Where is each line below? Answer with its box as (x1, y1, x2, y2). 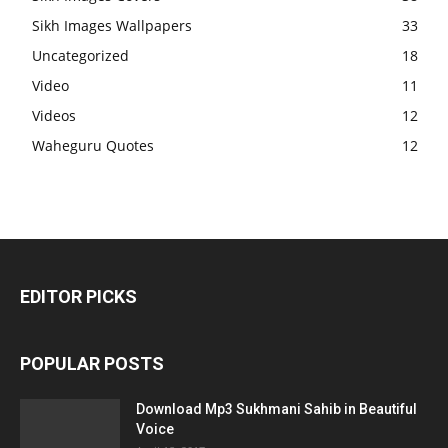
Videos (32, 106, 76, 126)
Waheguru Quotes (32, 136, 154, 156)
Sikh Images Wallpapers (32, 16, 192, 36)
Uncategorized (32, 46, 129, 66)
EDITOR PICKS (20, 286, 137, 308)
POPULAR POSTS (20, 353, 164, 375)
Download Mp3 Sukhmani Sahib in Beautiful (136, 401, 417, 418)
